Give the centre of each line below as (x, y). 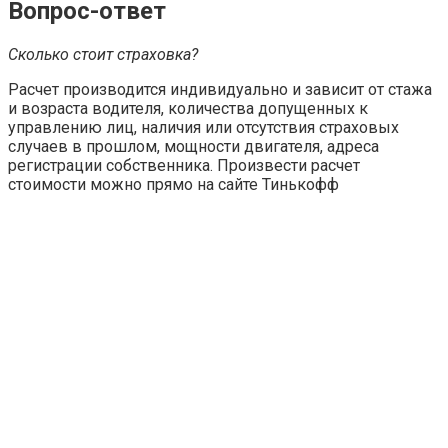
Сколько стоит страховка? (103, 54)
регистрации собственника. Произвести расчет (184, 165)
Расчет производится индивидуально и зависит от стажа (220, 89)
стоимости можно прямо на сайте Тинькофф (173, 184)
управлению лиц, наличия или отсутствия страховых (203, 127)
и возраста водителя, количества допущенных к (188, 108)
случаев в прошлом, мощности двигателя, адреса (193, 146)
